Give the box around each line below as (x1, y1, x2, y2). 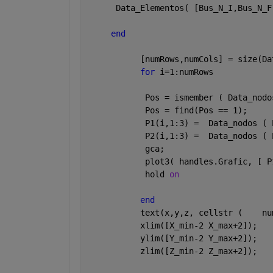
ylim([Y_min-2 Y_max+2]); (86, 233, 262, 244)
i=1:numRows (159, 67, 213, 77)
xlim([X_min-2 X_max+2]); (86, 221, 257, 231)
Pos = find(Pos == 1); (86, 105, 247, 116)
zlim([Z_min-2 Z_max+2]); (86, 246, 257, 257)
